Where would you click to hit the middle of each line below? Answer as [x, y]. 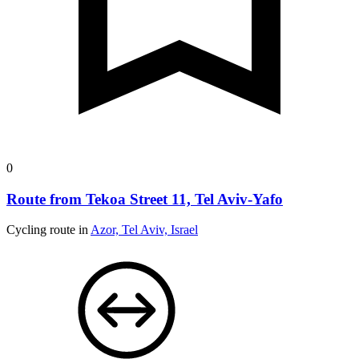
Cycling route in [48, 230]
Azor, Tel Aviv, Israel [144, 230]
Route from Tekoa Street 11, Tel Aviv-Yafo [145, 199]
